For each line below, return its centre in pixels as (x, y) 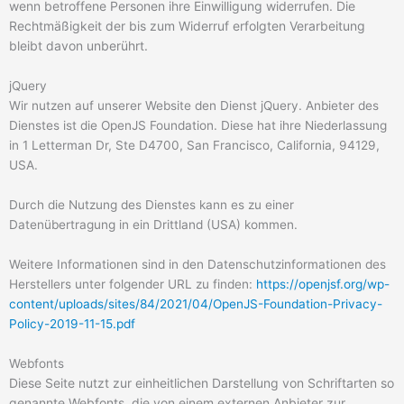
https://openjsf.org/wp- (323, 284)
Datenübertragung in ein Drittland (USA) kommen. (153, 224)
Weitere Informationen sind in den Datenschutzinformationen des (197, 264)
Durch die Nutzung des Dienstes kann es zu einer (151, 204)
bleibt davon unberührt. (78, 46)
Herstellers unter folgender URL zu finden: (133, 284)
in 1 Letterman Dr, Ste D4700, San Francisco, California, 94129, (194, 145)
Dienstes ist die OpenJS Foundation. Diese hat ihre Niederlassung (198, 125)
